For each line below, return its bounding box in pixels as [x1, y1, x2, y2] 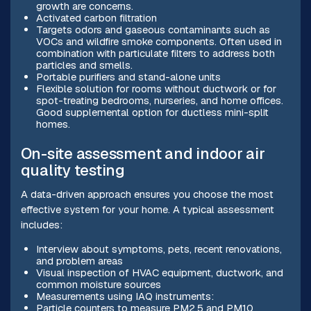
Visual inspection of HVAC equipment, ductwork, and [35, 265, 283, 279]
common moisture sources [35, 277, 161, 291]
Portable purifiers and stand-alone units [35, 70, 221, 84]
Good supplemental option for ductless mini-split [35, 106, 269, 119]
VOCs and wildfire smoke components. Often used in [35, 35, 282, 49]
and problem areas [35, 253, 123, 267]
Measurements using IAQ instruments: [35, 289, 214, 303]
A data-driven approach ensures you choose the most [20, 187, 274, 201]
